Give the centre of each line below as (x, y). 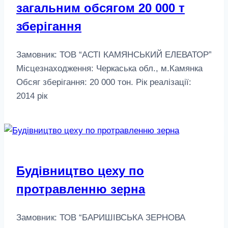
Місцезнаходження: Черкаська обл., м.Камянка (109, 69)
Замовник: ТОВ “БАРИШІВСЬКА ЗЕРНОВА (101, 218)
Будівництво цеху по (80, 171)
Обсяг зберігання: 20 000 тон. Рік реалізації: (104, 82)
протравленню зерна (81, 189)
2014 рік (32, 96)
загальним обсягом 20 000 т (101, 8)
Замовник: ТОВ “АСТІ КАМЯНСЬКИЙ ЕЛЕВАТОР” (114, 55)
